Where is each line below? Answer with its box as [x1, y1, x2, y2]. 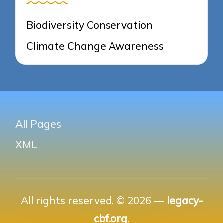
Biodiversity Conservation [26, 18, 153, 32]
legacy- [166, 194, 203, 207]
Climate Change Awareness [26, 39, 164, 52]
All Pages [15, 117, 62, 130]
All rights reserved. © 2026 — [20, 194, 167, 207]
